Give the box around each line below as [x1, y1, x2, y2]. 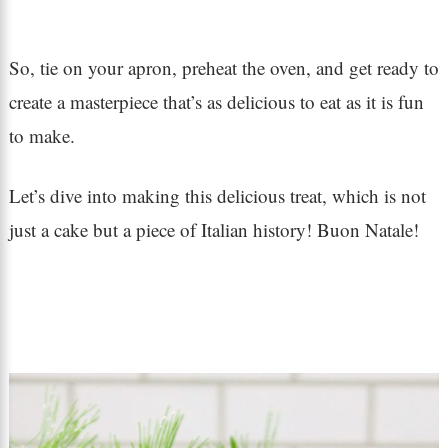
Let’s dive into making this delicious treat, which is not [8, 183, 426, 209]
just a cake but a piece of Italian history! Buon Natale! [8, 217, 419, 243]
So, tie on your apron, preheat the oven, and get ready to [8, 55, 439, 81]
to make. [8, 123, 75, 149]
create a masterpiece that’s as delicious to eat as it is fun [8, 89, 424, 115]
